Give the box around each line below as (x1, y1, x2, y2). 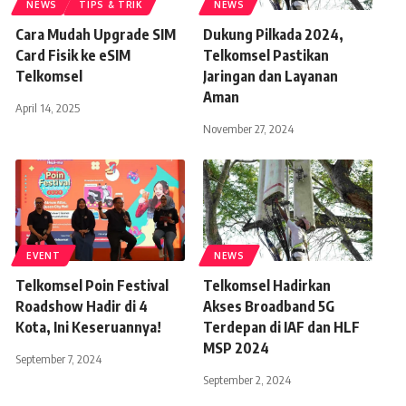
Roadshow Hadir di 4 (15, 297, 149, 315)
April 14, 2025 (15, 101, 81, 115)
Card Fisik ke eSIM (15, 46, 131, 64)
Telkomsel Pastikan (203, 46, 330, 64)
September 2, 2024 (203, 372, 292, 387)
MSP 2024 (203, 339, 270, 357)
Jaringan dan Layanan (203, 67, 339, 85)
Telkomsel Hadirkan (203, 276, 332, 295)
